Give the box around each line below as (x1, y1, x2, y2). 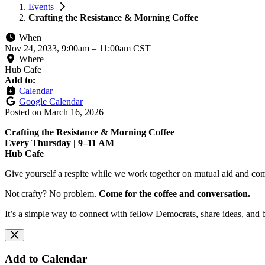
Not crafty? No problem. (5, 188, 99, 199)
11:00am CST (99, 43, 151, 53)
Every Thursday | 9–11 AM (5, 137, 114, 148)
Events (28, 1, 56, 12)
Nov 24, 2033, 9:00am (5, 43, 92, 53)
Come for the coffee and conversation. (99, 188, 250, 199)
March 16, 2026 (44, 106, 104, 117)
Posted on (5, 106, 44, 117)
